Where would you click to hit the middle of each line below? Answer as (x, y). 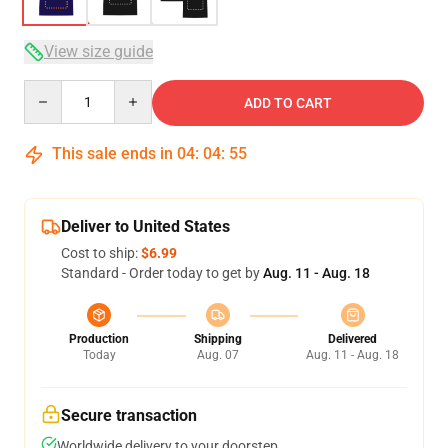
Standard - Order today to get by (162, 273)
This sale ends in (112, 153)
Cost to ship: (101, 253)
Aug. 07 (217, 355)
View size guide (98, 51)
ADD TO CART (288, 103)
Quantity (50, 89)
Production (99, 339)
